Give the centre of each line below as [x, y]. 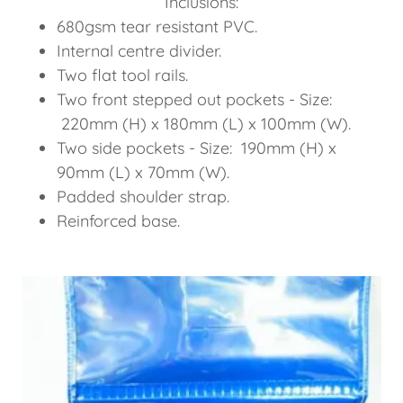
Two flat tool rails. [123, 76]
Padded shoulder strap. [143, 197]
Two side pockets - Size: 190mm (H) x [197, 148]
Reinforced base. [119, 221]
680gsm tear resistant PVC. [157, 27]
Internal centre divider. [139, 51]
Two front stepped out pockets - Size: [195, 100]
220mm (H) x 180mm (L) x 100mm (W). [204, 124]
